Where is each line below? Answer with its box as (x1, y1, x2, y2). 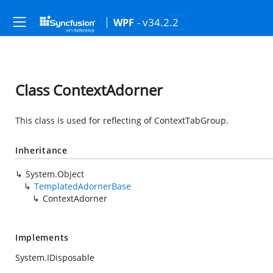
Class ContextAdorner (15, 80, 163, 100)
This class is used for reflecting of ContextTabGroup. (15, 115, 229, 126)
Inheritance (15, 144, 68, 156)
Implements (15, 232, 69, 243)
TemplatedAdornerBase (34, 180, 131, 192)
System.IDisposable (15, 252, 94, 263)
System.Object (26, 168, 84, 180)
